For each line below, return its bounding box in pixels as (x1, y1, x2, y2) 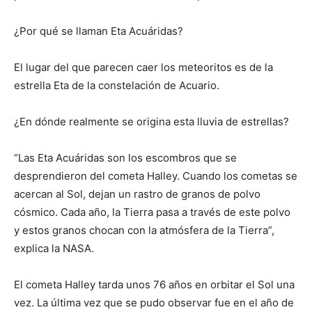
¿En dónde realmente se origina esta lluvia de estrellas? (14, 115, 289, 128)
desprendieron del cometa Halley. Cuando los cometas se (14, 169, 297, 182)
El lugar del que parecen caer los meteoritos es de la (14, 61, 273, 74)
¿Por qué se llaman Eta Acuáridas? (14, 24, 183, 38)
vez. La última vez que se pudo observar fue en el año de (14, 296, 294, 309)
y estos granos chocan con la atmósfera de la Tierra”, (14, 224, 274, 237)
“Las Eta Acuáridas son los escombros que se (14, 151, 237, 164)
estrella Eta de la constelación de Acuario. (14, 79, 219, 92)
